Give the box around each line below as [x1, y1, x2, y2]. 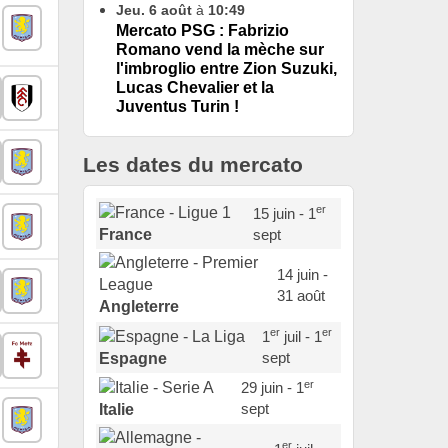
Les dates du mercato [83, 153, 303, 177]
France [99, 226, 153, 244]
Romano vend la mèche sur [116, 41, 324, 59]
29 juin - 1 [241, 379, 305, 397]
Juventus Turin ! [116, 98, 239, 116]
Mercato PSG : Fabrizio [116, 22, 289, 40]
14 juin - [276, 266, 328, 284]
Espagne [99, 349, 168, 367]
